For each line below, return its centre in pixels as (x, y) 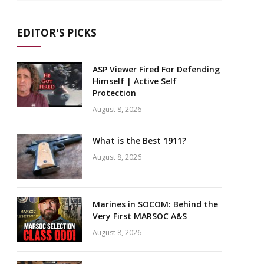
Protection (114, 93)
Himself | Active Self (135, 81)
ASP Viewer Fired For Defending (156, 69)
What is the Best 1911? (139, 141)
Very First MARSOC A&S (140, 216)
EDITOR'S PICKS (57, 33)
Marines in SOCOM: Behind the (155, 204)
